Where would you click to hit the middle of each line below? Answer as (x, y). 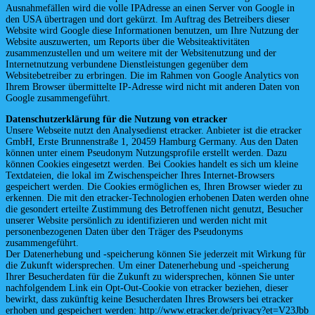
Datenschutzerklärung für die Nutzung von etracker (116, 120)
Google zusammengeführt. (58, 98)
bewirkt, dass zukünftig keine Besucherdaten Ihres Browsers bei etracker (149, 300)
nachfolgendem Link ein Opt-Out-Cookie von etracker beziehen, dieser (147, 288)
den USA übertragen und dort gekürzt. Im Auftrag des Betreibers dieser (148, 20)
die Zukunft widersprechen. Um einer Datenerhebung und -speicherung (147, 266)
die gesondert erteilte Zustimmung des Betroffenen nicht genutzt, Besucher (154, 210)
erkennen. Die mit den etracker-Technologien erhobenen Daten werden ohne (157, 198)
